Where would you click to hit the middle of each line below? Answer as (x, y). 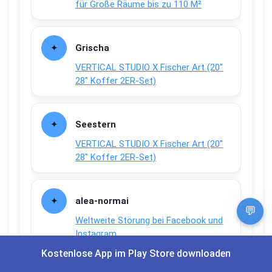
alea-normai (102, 201)
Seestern (96, 125)
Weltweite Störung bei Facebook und (149, 221)
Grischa (92, 48)
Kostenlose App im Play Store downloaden (136, 253)
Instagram (96, 234)
